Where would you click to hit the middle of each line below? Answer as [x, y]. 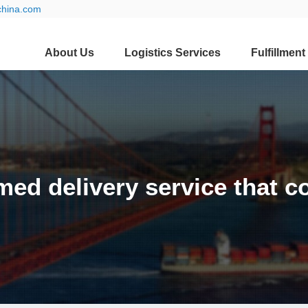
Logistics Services [172, 52]
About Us [69, 52]
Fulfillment [278, 52]
